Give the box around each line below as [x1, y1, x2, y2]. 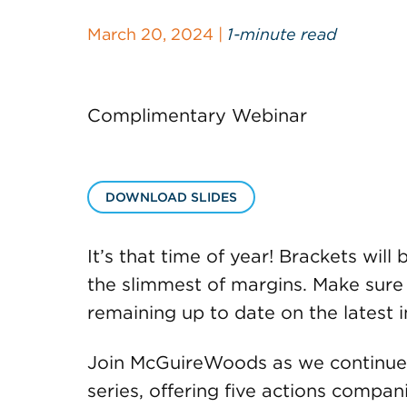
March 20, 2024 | [87, 25, 227, 44]
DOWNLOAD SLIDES [105, 190, 237, 204]
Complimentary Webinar [87, 104, 307, 126]
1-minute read [227, 25, 337, 44]
